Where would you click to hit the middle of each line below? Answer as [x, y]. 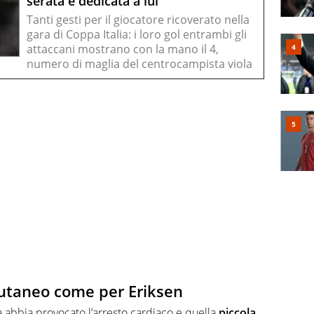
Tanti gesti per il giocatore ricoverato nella [138, 20]
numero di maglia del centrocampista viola [139, 64]
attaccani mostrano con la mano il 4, [123, 49]
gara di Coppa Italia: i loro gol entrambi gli [137, 35]
